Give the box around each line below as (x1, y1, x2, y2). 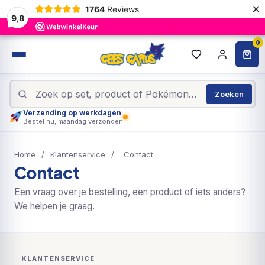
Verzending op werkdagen (22, 108, 121, 117)
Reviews (106, 4, 139, 14)
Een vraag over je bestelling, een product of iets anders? (14, 186, 245, 198)
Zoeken (215, 89, 244, 99)
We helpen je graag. (14, 201, 95, 212)
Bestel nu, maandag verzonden (22, 117, 123, 125)
